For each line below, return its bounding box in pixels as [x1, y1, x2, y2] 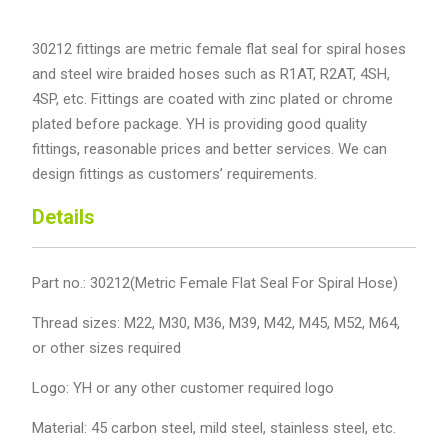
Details [31, 205, 95, 230]
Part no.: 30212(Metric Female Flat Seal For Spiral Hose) [31, 273, 398, 292]
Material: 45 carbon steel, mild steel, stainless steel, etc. [31, 418, 396, 437]
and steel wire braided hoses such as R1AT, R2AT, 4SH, [31, 65, 390, 84]
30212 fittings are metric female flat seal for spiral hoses [31, 40, 406, 59]
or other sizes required [31, 338, 181, 357]
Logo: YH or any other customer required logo [31, 378, 334, 397]
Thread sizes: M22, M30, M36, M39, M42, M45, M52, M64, [31, 313, 400, 332]
